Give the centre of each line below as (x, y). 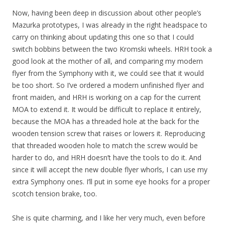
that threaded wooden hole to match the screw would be (105, 145)
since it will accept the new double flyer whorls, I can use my (110, 170)
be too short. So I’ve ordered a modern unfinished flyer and (108, 85)
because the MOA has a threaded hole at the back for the (106, 121)
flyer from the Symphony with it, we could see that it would (108, 73)
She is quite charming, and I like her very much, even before (109, 218)
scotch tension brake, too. (54, 194)
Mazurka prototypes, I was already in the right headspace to (110, 25)
